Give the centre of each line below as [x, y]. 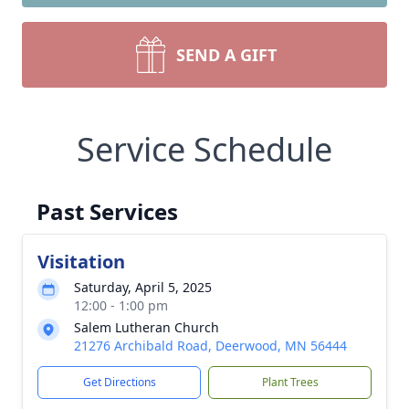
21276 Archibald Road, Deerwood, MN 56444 [210, 346]
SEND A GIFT [226, 55]
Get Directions [119, 382]
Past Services [107, 211]
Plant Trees [290, 382]
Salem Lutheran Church [147, 327]
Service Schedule [204, 149]
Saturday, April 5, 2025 [143, 287]
